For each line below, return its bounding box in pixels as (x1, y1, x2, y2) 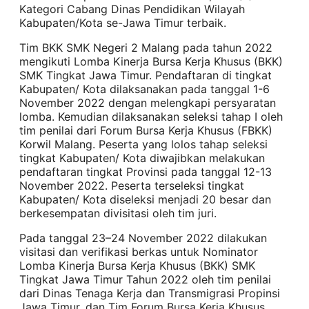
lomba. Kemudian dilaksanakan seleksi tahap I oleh (19, 109, 283, 123)
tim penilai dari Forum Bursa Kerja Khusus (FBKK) (19, 123, 272, 137)
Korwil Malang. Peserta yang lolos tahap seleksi (19, 137, 268, 151)
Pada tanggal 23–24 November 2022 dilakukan (19, 230, 267, 245)
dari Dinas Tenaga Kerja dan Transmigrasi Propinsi (19, 286, 280, 300)
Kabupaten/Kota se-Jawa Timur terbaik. (19, 15, 226, 30)
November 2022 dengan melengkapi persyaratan (19, 95, 276, 110)
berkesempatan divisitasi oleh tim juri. (19, 206, 217, 220)
